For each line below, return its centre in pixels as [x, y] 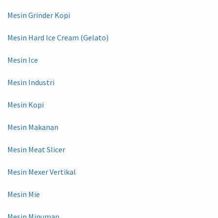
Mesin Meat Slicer [36, 149]
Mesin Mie [24, 194]
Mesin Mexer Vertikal [42, 172]
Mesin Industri [31, 82]
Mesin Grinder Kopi [39, 15]
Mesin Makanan [33, 127]
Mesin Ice [23, 60]
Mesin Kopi [26, 104]
